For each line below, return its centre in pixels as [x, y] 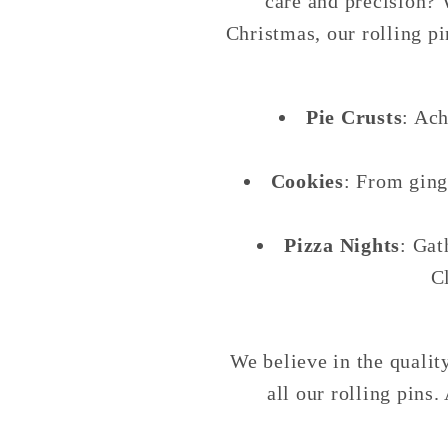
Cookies [307, 181]
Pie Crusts [354, 117]
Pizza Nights [342, 245]
